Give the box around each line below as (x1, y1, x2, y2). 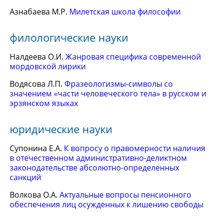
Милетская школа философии (69, 6, 181, 17)
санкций (10, 172, 41, 183)
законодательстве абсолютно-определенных (10, 162, 179, 173)
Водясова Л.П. (10, 78, 64, 89)
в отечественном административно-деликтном (10, 153, 187, 163)
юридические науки (10, 122, 112, 136)
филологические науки (10, 30, 128, 45)
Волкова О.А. (10, 189, 60, 200)
